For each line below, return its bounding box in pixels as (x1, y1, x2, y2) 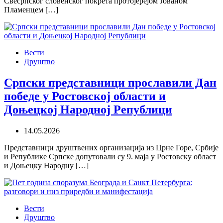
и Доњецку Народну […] (4, 161, 89, 170)
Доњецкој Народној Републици (4, 103, 172, 116)
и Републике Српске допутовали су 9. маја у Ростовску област (4, 152, 216, 161)
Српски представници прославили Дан (4, 76, 217, 89)
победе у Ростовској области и (4, 89, 166, 103)
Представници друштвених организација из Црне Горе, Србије (4, 143, 219, 152)
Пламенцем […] (4, 5, 58, 14)
